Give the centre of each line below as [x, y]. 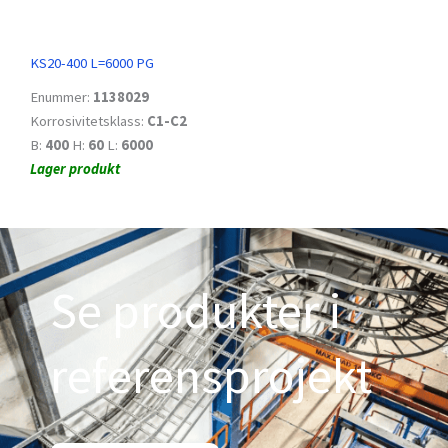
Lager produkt [75, 168]
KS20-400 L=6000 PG [92, 62]
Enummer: [61, 96]
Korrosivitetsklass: [88, 120]
